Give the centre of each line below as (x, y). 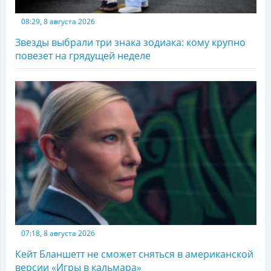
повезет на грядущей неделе (83, 55)
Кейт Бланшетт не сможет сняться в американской (134, 254)
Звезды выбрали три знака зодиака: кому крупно (130, 42)
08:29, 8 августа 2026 (58, 21)
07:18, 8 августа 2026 (58, 233)
